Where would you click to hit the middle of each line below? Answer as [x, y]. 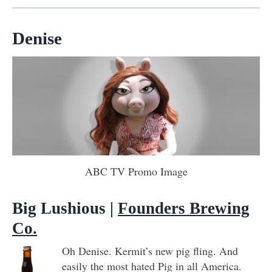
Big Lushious [59, 209]
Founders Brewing [184, 209]
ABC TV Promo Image [136, 172]
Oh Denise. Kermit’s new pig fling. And [150, 251]
